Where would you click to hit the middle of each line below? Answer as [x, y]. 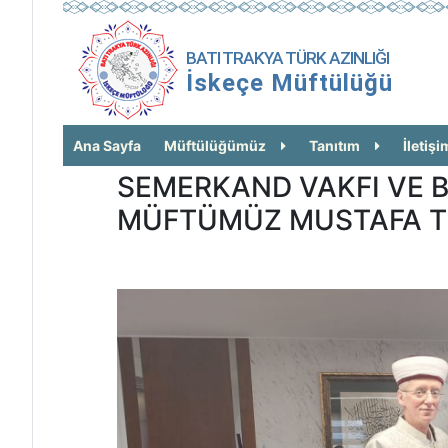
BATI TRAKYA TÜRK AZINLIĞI [287, 58]
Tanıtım [334, 145]
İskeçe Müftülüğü [289, 83]
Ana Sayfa [107, 145]
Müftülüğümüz [215, 145]
